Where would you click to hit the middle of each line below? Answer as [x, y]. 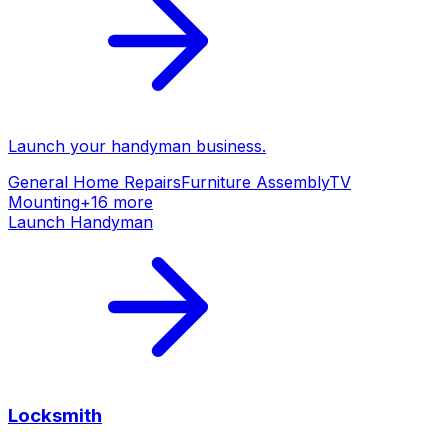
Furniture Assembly [255, 181]
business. [228, 145]
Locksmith [55, 416]
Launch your [59, 145]
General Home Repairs [94, 181]
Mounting [44, 201]
